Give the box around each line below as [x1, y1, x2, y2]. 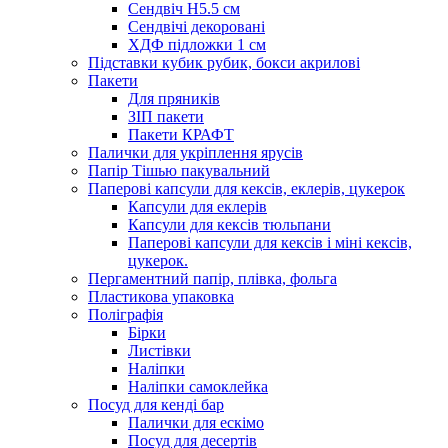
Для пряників [128, 89, 220, 107]
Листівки [128, 341, 191, 359]
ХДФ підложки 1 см [128, 35, 266, 53]
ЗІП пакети [128, 107, 204, 125]
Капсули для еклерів [128, 197, 267, 215]
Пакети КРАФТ [128, 125, 234, 143]
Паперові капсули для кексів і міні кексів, [128, 233, 412, 251]
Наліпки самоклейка [128, 377, 268, 395]
